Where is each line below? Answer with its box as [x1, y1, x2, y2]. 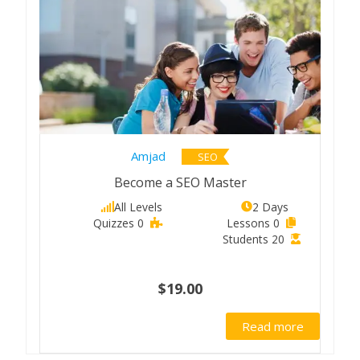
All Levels [113, 198, 162, 215]
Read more [242, 318, 304, 335]
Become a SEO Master [113, 173, 247, 191]
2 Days [252, 198, 288, 215]
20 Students [271, 231, 284, 247]
